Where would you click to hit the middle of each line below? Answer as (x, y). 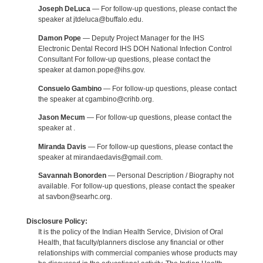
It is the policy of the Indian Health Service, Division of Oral (130, 232)
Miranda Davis (62, 146)
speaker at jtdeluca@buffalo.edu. (90, 20)
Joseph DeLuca (64, 9)
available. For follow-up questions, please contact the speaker (136, 186)
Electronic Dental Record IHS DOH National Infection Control (135, 49)
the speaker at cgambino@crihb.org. (96, 99)
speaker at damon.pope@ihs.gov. (91, 70)
